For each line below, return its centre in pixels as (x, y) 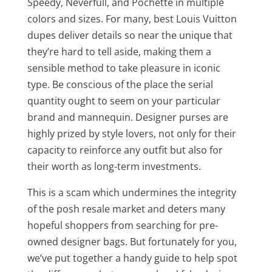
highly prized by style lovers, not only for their (131, 134)
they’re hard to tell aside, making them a (119, 52)
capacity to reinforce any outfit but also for (125, 150)
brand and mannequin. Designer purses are (127, 117)
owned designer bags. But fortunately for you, (132, 242)
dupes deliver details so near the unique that (130, 35)
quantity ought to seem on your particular (124, 101)
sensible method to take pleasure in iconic (124, 68)
